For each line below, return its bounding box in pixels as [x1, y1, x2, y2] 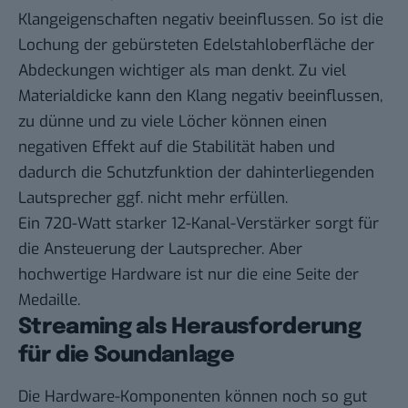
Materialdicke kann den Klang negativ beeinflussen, [18, 85, 382, 107]
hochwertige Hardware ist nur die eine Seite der [18, 263, 359, 285]
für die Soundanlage [18, 343, 234, 367]
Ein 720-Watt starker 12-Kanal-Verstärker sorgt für [18, 212, 379, 234]
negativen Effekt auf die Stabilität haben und [18, 136, 335, 158]
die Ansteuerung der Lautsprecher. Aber [18, 238, 302, 260]
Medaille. [18, 289, 80, 311]
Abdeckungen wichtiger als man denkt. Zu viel [18, 59, 346, 81]
